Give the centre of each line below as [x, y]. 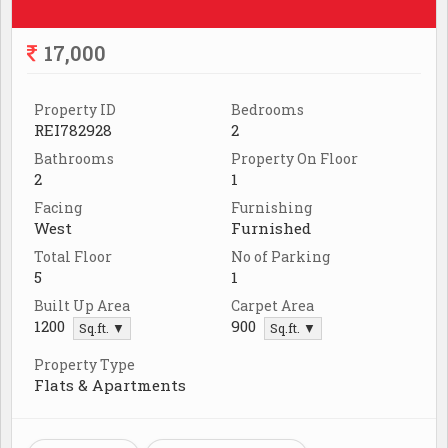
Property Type [84, 364]
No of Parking [280, 256]
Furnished [271, 227]
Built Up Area [82, 305]
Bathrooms [74, 158]
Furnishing [271, 207]
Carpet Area [272, 305]
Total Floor [73, 256]
